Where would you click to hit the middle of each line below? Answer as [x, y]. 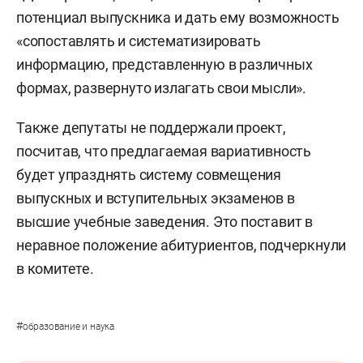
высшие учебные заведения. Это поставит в [164, 221]
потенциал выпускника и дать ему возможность [178, 17]
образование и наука [68, 326]
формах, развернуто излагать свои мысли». [161, 88]
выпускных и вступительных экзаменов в [156, 198]
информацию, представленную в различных [164, 64]
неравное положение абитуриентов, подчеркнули [181, 245]
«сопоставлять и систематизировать [139, 41]
